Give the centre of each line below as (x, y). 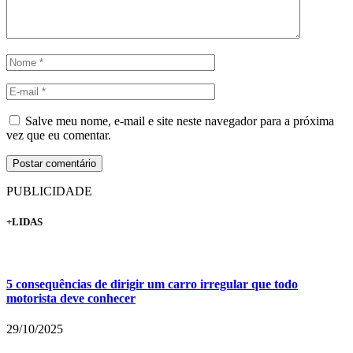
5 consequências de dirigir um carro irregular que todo (152, 284)
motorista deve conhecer (71, 298)
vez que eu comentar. (59, 135)
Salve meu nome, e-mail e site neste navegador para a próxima (180, 121)
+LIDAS (24, 222)
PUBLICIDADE (49, 191)
